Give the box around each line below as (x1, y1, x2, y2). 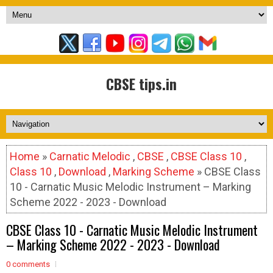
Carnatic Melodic (49, 150, 130, 163)
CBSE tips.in (105, 73, 177, 94)
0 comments (6, 260, 50, 269)
